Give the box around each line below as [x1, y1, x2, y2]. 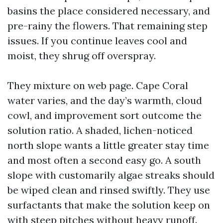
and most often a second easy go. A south [7, 154, 201, 166]
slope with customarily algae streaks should [7, 169, 215, 181]
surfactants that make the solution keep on [7, 199, 210, 211]
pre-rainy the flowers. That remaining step [7, 19, 208, 32]
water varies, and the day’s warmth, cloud [7, 94, 202, 107]
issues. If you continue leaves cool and [7, 34, 187, 47]
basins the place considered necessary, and [7, 4, 210, 17]
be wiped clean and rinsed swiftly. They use [7, 184, 210, 196]
